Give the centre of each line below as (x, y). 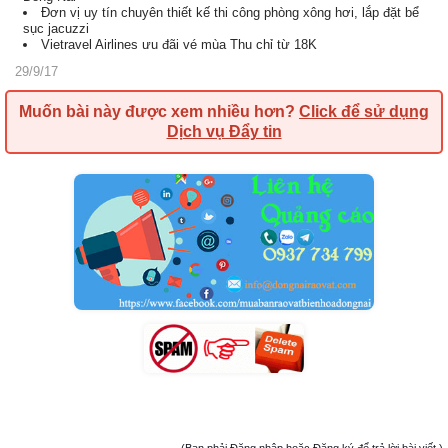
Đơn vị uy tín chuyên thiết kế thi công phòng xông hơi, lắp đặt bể (230, 12)
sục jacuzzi (56, 28)
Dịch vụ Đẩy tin (224, 131)
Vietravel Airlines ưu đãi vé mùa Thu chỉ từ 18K (179, 44)
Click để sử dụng (364, 111)
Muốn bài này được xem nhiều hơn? (159, 111)
